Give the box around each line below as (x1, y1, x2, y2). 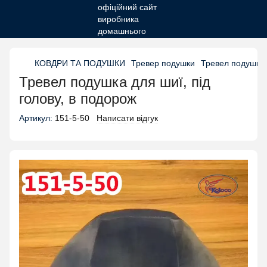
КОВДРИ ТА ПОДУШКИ (35, 58, 125, 68)
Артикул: (19, 113, 52, 123)
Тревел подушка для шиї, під (19, 74, 210, 90)
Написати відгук (97, 113, 158, 123)
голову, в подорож (19, 91, 136, 107)
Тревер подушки (131, 58, 195, 68)
